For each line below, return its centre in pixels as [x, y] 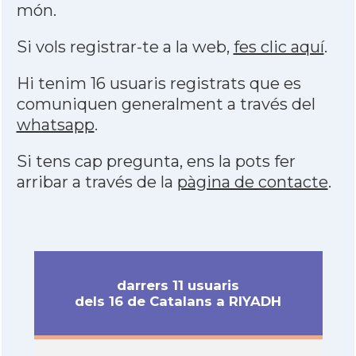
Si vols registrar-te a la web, [125, 47]
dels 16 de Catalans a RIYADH [178, 301]
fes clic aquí [279, 47]
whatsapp [55, 125]
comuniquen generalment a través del [166, 104]
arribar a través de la [97, 182]
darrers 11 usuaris [178, 285]
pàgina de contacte [252, 182]
